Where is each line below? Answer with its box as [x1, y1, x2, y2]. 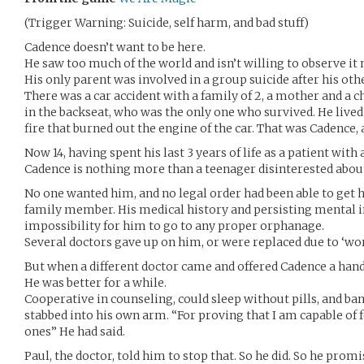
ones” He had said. [24, 324, 125, 339]
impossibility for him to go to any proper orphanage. [24, 219, 324, 233]
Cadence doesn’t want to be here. [24, 40, 206, 54]
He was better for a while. [24, 275, 167, 290]
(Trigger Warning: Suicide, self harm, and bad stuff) [24, 15, 309, 30]
